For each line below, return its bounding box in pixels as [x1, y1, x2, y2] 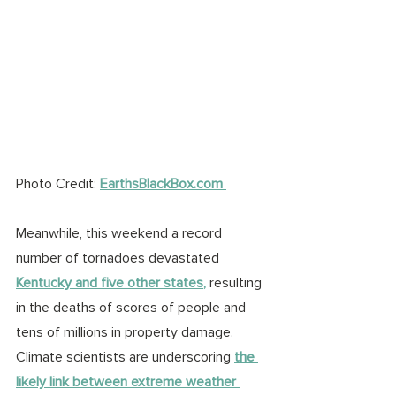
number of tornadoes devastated [16, 248, 223, 267]
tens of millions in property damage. [16, 323, 233, 341]
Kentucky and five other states [16, 273, 203, 292]
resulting [206, 273, 265, 292]
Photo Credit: [16, 174, 100, 193]
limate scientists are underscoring [26, 347, 234, 366]
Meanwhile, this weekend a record [16, 224, 225, 242]
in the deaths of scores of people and [16, 298, 249, 316]
